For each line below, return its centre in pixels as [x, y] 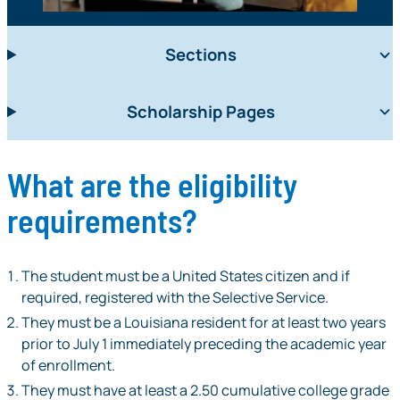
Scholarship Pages [200, 111]
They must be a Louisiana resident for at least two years [204, 323]
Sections [200, 54]
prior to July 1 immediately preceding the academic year [204, 344]
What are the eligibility [152, 185]
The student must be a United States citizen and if [186, 276]
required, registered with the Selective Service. [175, 298]
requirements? [102, 221]
